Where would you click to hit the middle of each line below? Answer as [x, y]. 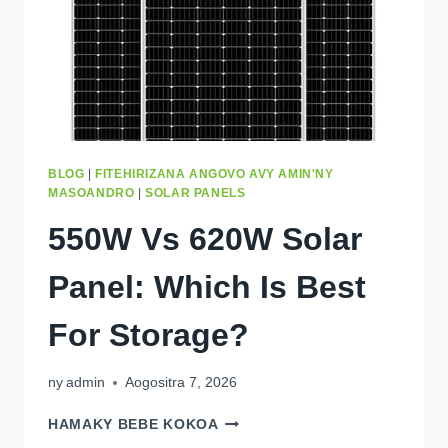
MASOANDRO [91, 192]
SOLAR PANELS [195, 192]
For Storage [138, 334]
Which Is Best [260, 286]
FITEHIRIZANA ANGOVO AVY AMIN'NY [214, 173]
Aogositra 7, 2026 [181, 383]
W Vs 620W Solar [232, 238]
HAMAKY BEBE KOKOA [133, 425]
